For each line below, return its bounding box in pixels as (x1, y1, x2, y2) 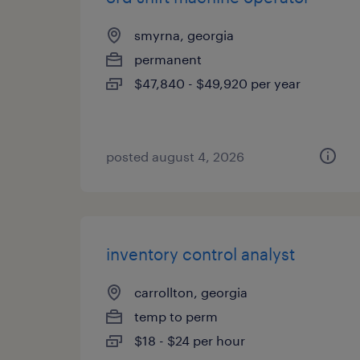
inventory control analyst (106, 244, 295, 264)
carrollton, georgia (134, 284, 247, 300)
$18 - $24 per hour (134, 333, 245, 348)
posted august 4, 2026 (106, 149, 244, 164)
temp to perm (134, 309, 218, 324)
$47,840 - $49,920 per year (134, 76, 301, 91)
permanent (134, 51, 202, 67)
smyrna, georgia (134, 27, 234, 43)
